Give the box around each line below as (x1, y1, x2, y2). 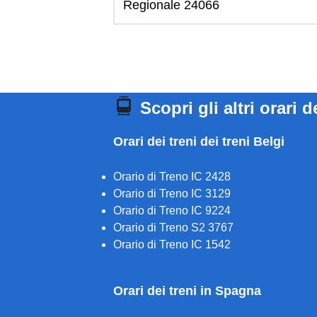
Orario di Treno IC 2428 (113, 171, 231, 183)
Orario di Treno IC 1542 (113, 238, 231, 250)
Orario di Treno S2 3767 (113, 221, 234, 234)
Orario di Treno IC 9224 (113, 204, 231, 217)
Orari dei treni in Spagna (113, 284, 261, 298)
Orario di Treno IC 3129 (113, 188, 231, 200)
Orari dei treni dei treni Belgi (113, 134, 284, 149)
